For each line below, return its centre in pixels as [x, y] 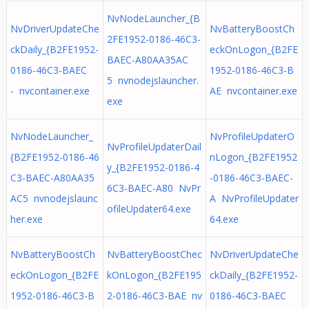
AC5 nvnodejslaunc [54, 198]
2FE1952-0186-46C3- [153, 39]
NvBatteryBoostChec [154, 254]
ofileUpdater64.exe [149, 209]
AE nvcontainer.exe [253, 91]
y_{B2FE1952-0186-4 [153, 167]
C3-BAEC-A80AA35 [52, 178]
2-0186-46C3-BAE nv [154, 296]
